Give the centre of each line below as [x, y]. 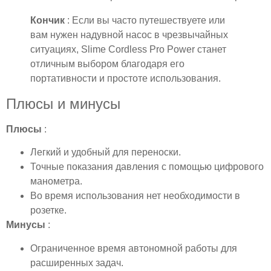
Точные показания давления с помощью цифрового [147, 167]
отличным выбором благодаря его [107, 64]
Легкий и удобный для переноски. [106, 152]
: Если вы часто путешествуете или [146, 20]
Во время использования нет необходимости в [135, 196]
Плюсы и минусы [63, 103]
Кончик [49, 20]
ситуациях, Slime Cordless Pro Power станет [128, 49]
